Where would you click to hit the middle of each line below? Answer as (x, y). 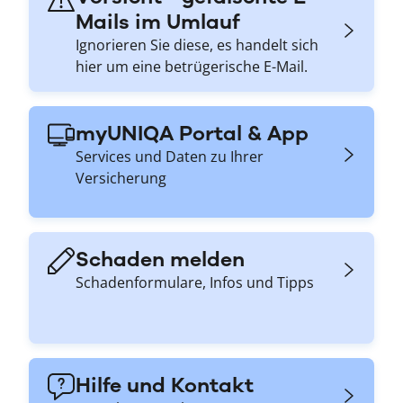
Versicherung (121, 178)
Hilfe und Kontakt (165, 385)
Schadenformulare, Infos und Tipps (195, 282)
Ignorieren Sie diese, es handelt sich (197, 45)
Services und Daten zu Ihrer (170, 156)
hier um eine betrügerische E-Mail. (192, 66)
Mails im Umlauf (157, 21)
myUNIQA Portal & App (192, 133)
